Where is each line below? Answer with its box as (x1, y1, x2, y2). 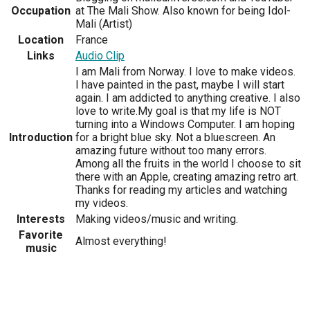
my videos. (75, 196, 128, 210)
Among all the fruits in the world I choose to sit (75, 156, 301, 170)
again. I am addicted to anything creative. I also (75, 91, 300, 104)
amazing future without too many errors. (75, 143, 266, 157)
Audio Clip (75, 48, 125, 62)
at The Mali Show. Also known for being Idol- (75, 3, 291, 17)
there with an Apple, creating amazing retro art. (75, 170, 298, 183)
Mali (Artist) (75, 17, 132, 30)
